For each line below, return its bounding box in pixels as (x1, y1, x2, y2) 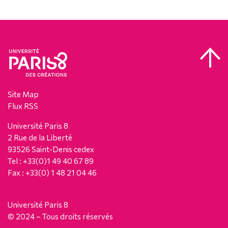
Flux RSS (8, 101, 38, 110)
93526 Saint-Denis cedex (8, 144, 94, 154)
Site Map (8, 89, 39, 99)
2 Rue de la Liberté (8, 132, 72, 142)
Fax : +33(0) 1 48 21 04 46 (8, 167, 97, 177)
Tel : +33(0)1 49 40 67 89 (8, 156, 94, 165)
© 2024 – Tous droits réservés (8, 211, 113, 221)
